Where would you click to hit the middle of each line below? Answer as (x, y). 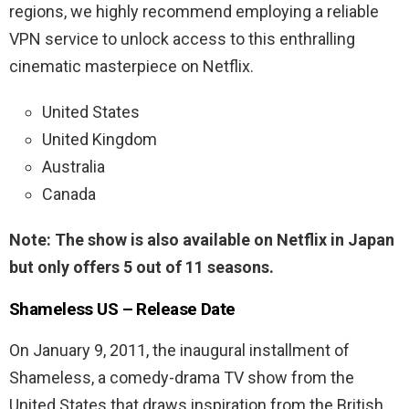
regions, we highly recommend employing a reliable (194, 12)
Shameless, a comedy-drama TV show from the (182, 378)
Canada (69, 194)
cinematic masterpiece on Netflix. (131, 67)
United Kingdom (100, 140)
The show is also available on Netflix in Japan (225, 240)
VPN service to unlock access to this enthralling (182, 39)
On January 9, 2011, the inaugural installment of (179, 351)
